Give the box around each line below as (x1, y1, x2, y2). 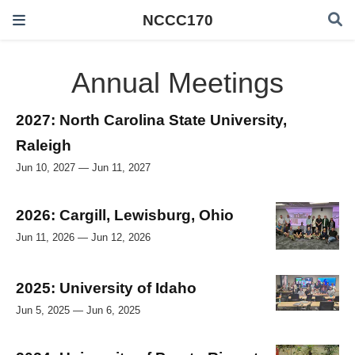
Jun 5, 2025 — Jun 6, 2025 (16, 304, 140, 317)
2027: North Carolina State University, (16, 111, 287, 129)
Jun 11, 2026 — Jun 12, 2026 (16, 231, 151, 243)
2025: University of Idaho (16, 279, 197, 297)
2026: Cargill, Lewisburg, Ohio (16, 205, 234, 223)
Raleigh (16, 136, 71, 155)
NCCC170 (142, 11, 213, 29)
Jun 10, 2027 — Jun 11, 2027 (16, 162, 151, 174)
